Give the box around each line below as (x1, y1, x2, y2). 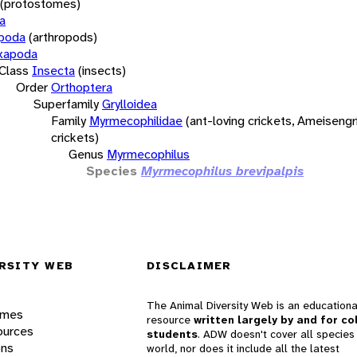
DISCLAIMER (147, 258, 232, 273)
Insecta (32, 61, 75, 79)
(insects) (78, 61, 126, 79)
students (147, 327, 198, 342)
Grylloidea (102, 95, 157, 112)
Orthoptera (51, 78, 112, 96)
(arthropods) (29, 28, 97, 45)
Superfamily (33, 95, 99, 112)
